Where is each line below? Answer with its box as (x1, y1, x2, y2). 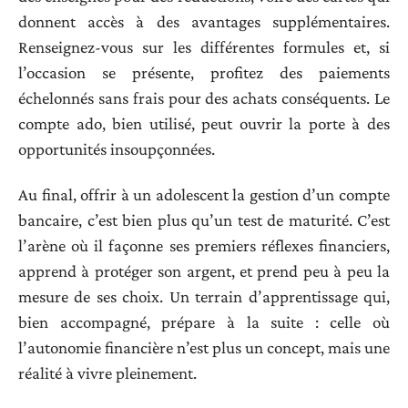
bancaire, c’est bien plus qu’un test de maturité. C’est (18, 210, 390, 230)
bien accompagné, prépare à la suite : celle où (18, 312, 390, 332)
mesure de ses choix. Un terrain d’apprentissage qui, (18, 287, 390, 307)
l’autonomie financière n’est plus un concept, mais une (18, 338, 390, 358)
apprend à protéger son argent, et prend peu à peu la (18, 261, 390, 281)
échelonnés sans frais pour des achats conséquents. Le (18, 87, 390, 107)
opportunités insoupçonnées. (18, 138, 215, 158)
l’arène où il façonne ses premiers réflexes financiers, (18, 236, 390, 256)
